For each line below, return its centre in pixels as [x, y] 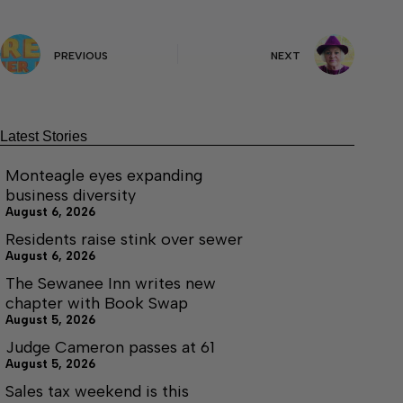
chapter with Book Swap [97, 303]
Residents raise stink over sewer [124, 239]
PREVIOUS [81, 55]
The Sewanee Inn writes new [111, 283]
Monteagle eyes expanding [104, 175]
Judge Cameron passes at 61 [110, 347]
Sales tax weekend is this [97, 391]
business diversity [71, 195]
